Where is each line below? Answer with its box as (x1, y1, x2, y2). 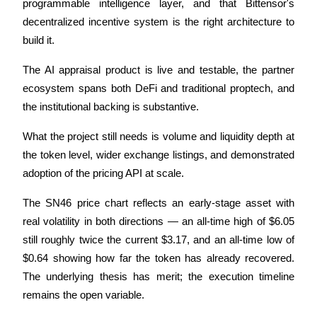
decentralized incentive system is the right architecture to (23, 16, 294, 28)
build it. (23, 35, 57, 47)
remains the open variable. (23, 289, 144, 301)
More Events (34, 166, 91, 178)
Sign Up (36, 241, 64, 250)
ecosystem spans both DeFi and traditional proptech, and (23, 83, 294, 95)
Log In (6, 238, 36, 250)
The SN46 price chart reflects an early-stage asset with (23, 197, 294, 209)
